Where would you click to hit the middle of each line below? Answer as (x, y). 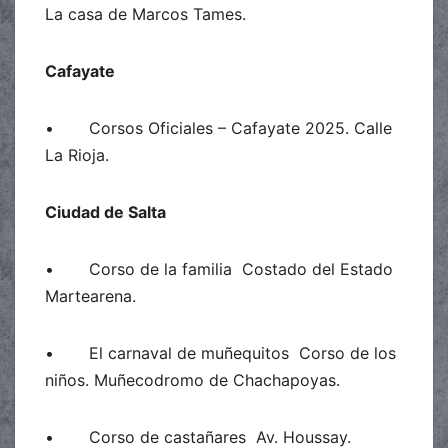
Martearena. (90, 295)
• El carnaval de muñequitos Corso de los (220, 352)
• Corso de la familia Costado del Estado (219, 268)
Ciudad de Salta (105, 211)
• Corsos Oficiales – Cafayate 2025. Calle (218, 127)
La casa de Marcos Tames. (145, 13)
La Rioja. (77, 154)
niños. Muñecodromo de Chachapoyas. (192, 379)
